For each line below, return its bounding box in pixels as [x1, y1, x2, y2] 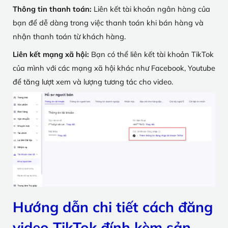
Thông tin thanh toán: [13, 4, 94, 14]
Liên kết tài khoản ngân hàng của [94, 4, 210, 14]
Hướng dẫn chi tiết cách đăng [13, 197, 213, 216]
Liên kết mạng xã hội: [13, 49, 91, 59]
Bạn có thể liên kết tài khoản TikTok [91, 49, 214, 59]
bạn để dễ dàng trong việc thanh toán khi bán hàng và [13, 18, 204, 28]
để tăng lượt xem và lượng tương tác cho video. [13, 76, 173, 87]
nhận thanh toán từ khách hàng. [13, 32, 126, 42]
